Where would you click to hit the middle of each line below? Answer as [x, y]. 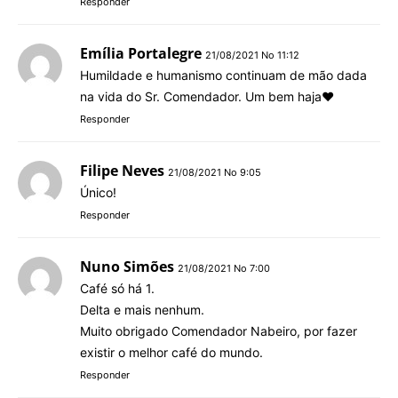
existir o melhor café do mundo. [171, 352]
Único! [98, 192]
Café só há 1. [117, 288]
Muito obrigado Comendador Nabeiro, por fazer [219, 330]
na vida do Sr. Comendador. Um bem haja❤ [207, 96]
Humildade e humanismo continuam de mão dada [223, 75]
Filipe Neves [122, 170]
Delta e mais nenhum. [142, 309]
